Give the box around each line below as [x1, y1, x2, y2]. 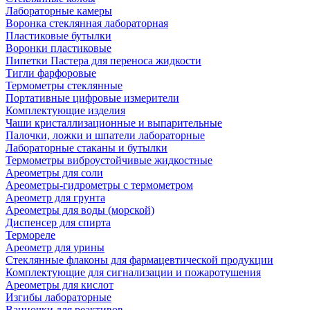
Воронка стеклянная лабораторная [6, 17, 168, 30]
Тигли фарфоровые [6, 67, 96, 80]
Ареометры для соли [6, 167, 103, 179]
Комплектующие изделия [6, 104, 125, 117]
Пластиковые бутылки [6, 30, 111, 42]
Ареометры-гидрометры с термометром [6, 179, 193, 192]
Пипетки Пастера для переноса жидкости [6, 55, 201, 67]
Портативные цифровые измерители [6, 92, 179, 104]
